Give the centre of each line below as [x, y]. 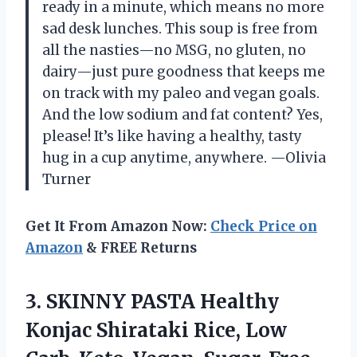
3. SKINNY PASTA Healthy [152, 301]
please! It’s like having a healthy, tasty [172, 136]
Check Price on [264, 226]
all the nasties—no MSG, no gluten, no [174, 50]
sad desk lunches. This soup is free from [180, 28]
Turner [67, 179]
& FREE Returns [140, 247]
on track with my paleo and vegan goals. [181, 93]
